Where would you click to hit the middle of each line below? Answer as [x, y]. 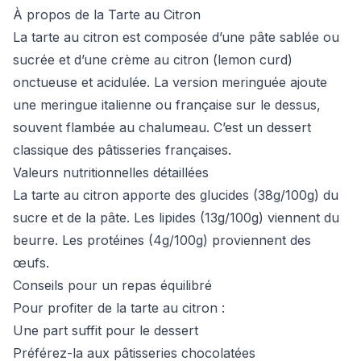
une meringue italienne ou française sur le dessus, [167, 105]
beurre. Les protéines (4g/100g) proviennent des [162, 240]
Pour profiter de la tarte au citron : [119, 308]
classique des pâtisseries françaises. [122, 150]
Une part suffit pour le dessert [106, 330]
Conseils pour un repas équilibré [112, 285]
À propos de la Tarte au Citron [107, 15]
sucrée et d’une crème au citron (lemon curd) [153, 60]
